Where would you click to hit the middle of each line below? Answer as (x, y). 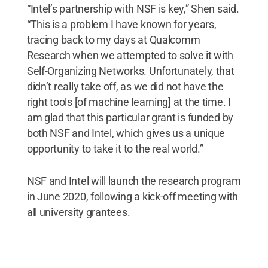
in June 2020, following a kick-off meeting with (133, 196)
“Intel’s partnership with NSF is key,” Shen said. (133, 8)
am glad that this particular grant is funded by (130, 117)
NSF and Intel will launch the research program (134, 181)
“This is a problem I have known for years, (121, 24)
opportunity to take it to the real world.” (115, 148)
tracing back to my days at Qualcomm (113, 39)
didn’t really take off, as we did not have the (125, 86)
